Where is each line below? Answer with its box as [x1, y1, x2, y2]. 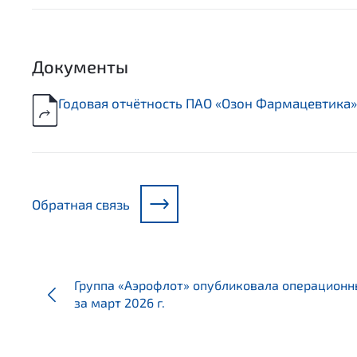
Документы [32, 56, 128, 77]
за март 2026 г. [74, 295, 165, 311]
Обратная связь [32, 195, 130, 212]
